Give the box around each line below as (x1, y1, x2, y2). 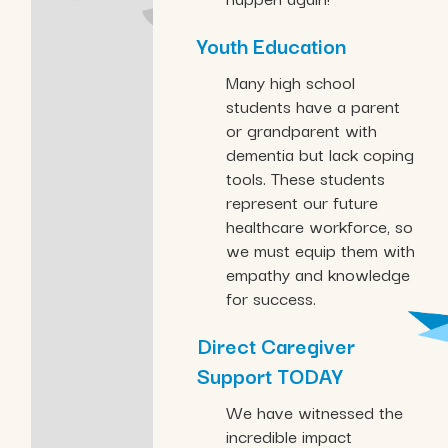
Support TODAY (197, 359, 344, 392)
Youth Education (197, 29, 347, 62)
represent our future (225, 188, 378, 216)
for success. (225, 284, 316, 312)
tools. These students (225, 164, 385, 192)
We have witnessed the (225, 398, 403, 426)
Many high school (225, 68, 355, 96)
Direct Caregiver (197, 329, 356, 362)
